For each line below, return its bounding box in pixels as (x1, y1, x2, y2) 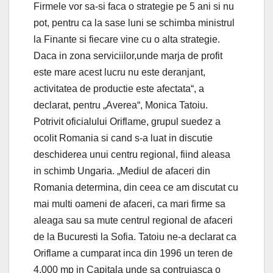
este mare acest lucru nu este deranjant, (34, 66, 205, 77)
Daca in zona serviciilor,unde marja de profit (34, 50, 222, 61)
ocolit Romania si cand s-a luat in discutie (34, 132, 213, 143)
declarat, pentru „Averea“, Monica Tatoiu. (34, 99, 208, 110)
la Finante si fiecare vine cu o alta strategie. (34, 34, 220, 44)
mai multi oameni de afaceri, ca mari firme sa (34, 198, 225, 209)
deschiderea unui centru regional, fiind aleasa (34, 149, 230, 160)
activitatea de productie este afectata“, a (34, 83, 204, 94)
